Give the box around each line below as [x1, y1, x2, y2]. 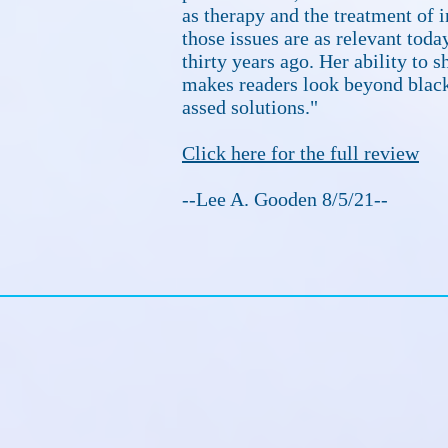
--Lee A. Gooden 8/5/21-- [182, 188, 388, 210]
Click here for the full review [182, 142, 419, 164]
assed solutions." [182, 96, 323, 118]
